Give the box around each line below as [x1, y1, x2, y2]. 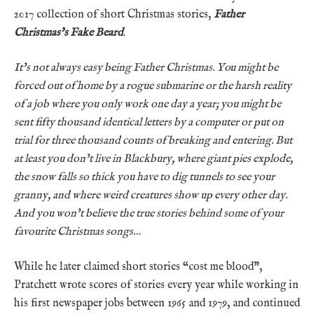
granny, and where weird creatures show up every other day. [14, 188, 287, 203]
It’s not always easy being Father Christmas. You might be [14, 60, 278, 75]
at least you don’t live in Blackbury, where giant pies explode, [14, 151, 293, 166]
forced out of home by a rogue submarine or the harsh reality [14, 78, 292, 93]
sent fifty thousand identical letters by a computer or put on [14, 115, 284, 130]
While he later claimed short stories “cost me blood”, [14, 259, 262, 274]
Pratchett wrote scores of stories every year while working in [14, 278, 299, 292]
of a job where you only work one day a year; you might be [14, 97, 281, 111]
